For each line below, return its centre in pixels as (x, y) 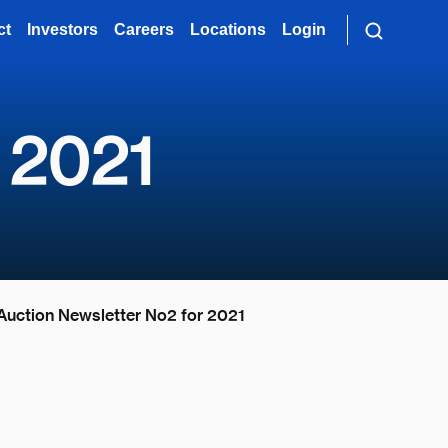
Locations (228, 29)
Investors (63, 29)
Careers (144, 29)
